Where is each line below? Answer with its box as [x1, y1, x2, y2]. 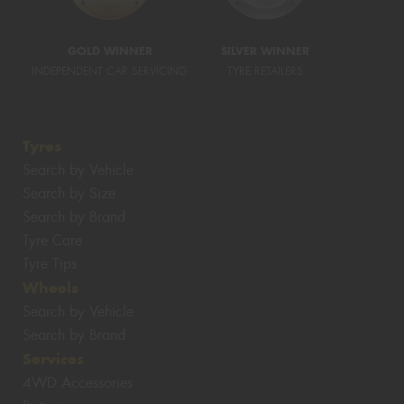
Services [23, 348, 84, 369]
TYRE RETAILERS [227, 64, 303, 79]
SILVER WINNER [221, 44, 309, 59]
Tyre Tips [23, 253, 77, 273]
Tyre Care [23, 230, 82, 250]
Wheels [23, 277, 78, 298]
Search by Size [23, 183, 115, 203]
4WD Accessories [23, 372, 133, 392]
